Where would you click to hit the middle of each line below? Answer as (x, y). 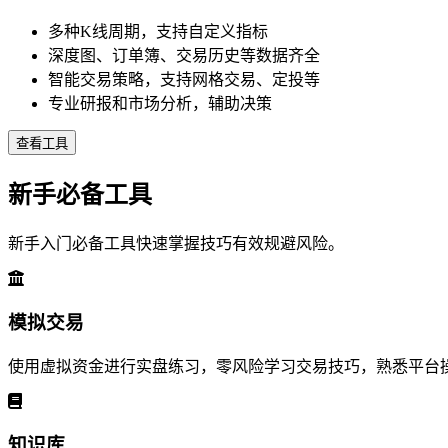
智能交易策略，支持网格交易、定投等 (184, 80)
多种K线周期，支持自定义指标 (158, 32)
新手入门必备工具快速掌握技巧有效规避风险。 (176, 244)
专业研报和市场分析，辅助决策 (160, 104)
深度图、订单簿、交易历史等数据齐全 (184, 56)
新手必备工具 (80, 195)
